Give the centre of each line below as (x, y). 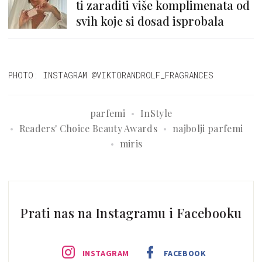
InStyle (156, 113)
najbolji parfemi (208, 129)
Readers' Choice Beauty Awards (88, 129)
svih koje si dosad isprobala (150, 21)
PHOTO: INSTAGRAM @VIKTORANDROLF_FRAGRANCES (111, 75)
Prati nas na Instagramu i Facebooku (131, 213)
